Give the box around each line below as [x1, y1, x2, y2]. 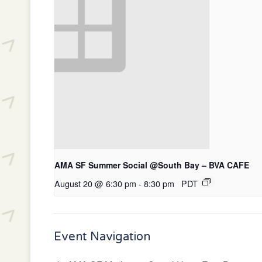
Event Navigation [54, 230, 150, 244]
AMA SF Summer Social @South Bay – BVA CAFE [54, 159, 249, 171]
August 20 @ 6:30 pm [54, 177, 136, 190]
